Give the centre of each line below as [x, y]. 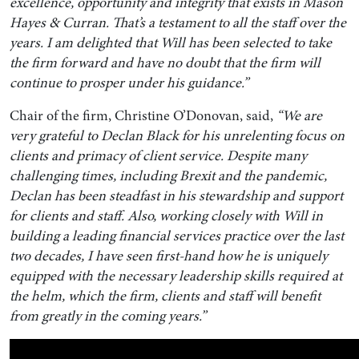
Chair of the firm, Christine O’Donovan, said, [143, 116]
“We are [299, 116]
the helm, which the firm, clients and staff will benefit [165, 296]
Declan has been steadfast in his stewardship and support [176, 196]
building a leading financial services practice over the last [176, 236]
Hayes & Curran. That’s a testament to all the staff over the [177, 23]
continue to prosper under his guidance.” [129, 83]
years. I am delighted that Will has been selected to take [170, 43]
